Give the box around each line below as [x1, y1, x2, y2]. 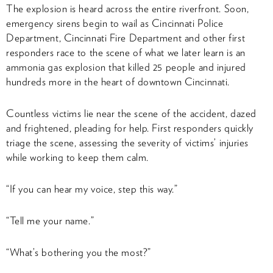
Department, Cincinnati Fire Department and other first [6, 31, 246, 44]
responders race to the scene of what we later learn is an [6, 46, 246, 58]
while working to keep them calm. [6, 151, 149, 163]
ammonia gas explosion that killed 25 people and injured [6, 60, 246, 73]
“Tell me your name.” [6, 214, 94, 227]
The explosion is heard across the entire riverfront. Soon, [6, 2, 249, 15]
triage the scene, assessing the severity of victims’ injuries [6, 136, 249, 149]
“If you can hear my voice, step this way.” [6, 182, 178, 195]
